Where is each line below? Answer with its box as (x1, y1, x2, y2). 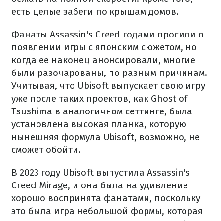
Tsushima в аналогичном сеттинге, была (11, 106, 192, 117)
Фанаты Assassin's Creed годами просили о (11, 29, 204, 40)
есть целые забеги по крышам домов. (11, 6, 179, 17)
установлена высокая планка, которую (11, 118, 186, 130)
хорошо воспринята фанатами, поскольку (11, 192, 200, 204)
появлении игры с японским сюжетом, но (11, 41, 197, 53)
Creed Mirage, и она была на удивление (11, 180, 188, 191)
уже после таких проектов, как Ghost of (11, 93, 188, 104)
